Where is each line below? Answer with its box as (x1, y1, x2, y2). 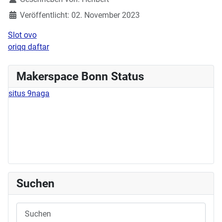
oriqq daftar (8, 42, 49, 52)
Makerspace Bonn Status (16, 69, 144, 84)
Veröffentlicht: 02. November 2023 (20, 10, 140, 20)
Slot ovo (8, 30, 37, 40)
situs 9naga (8, 89, 50, 99)
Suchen (16, 176, 55, 191)
